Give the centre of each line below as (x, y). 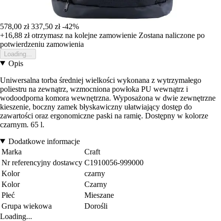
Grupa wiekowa (27, 206)
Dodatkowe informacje (44, 141)
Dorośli (96, 206)
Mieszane (99, 195)
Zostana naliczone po (172, 35)
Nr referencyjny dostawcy (42, 162)
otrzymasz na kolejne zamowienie (83, 35)
